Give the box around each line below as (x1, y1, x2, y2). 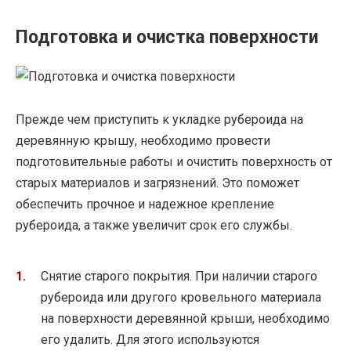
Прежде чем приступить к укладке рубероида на (16, 111, 303, 127)
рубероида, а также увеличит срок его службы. (16, 217, 292, 233)
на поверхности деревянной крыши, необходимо (41, 311, 330, 326)
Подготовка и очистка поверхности (16, 27, 318, 49)
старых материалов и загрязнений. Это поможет (16, 175, 299, 190)
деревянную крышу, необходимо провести (16, 132, 270, 148)
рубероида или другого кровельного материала (41, 290, 321, 305)
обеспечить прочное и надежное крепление (16, 196, 274, 212)
